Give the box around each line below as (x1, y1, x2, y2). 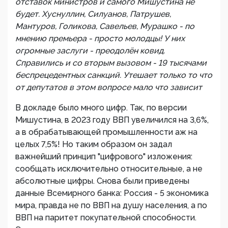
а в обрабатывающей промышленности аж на (15, 127, 197, 137)
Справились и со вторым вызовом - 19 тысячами (15, 58, 207, 68)
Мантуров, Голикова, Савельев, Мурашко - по (15, 21, 194, 31)
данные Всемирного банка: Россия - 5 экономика (15, 188, 209, 198)
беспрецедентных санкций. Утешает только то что (15, 70, 212, 80)
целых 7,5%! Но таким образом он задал (15, 139, 172, 149)
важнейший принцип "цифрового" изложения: (15, 152, 192, 161)
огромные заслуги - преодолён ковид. (15, 46, 165, 55)
